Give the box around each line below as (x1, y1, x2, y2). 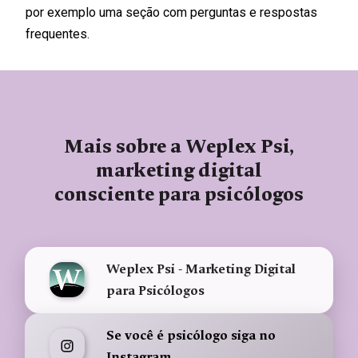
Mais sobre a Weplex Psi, (64, 134, 294, 160)
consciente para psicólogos (54, 182, 304, 208)
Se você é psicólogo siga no (106, 327, 276, 344)
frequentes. (26, 26, 89, 42)
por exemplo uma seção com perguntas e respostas (26, 4, 317, 20)
